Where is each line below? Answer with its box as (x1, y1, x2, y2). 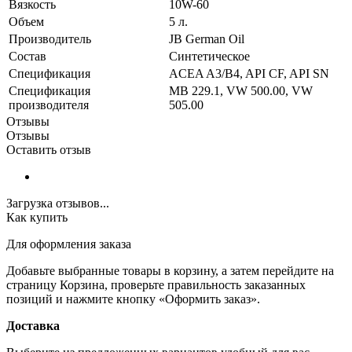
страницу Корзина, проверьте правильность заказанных (6, 277, 306, 291)
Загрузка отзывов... (6, 196, 109, 210)
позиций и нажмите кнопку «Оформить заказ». (6, 291, 260, 306)
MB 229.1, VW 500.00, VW (169, 83, 313, 97)
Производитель (9, 31, 91, 46)
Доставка (6, 318, 60, 332)
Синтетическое (169, 49, 250, 63)
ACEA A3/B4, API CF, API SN (169, 66, 329, 80)
